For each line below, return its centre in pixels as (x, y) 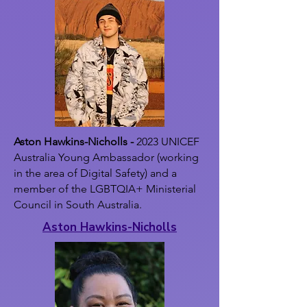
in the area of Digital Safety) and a (95, 173)
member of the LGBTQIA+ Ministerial (105, 189)
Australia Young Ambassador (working (106, 157)
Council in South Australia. (78, 205)
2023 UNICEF (167, 142)
